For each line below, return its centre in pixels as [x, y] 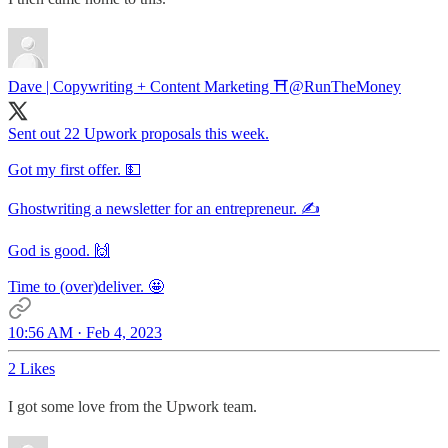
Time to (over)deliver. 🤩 [86, 287]
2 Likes [31, 369]
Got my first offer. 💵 [74, 170]
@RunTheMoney [345, 87]
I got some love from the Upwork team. [132, 407]
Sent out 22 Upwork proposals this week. [138, 134]
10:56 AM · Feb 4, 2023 [85, 333]
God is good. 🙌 [59, 251]
